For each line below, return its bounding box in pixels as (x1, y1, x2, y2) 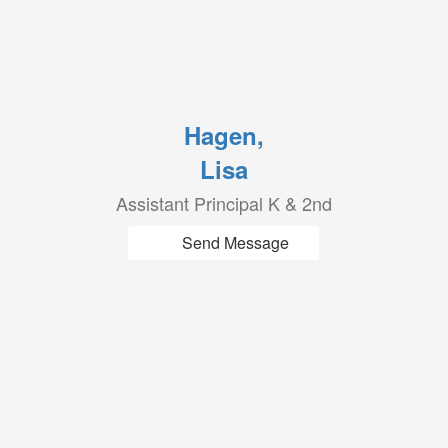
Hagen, (183, 118, 264, 152)
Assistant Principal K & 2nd (115, 190, 332, 216)
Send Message (182, 231, 290, 254)
